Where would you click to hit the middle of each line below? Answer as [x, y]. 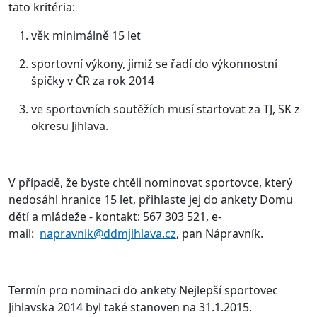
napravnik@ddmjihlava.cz [108, 233]
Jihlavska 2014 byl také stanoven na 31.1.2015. [130, 307]
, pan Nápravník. [220, 233]
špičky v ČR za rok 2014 [93, 80]
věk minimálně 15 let [86, 35]
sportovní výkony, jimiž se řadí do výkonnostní [154, 63]
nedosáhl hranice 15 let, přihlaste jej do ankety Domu [151, 199]
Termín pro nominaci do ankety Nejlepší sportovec [143, 290]
